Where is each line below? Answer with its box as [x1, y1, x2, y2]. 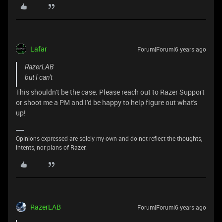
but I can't [25, 73, 53, 81]
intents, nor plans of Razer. [16, 143, 87, 151]
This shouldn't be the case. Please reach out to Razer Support [16, 87, 205, 97]
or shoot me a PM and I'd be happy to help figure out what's [16, 98, 197, 107]
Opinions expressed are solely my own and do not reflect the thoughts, [16, 134, 202, 142]
